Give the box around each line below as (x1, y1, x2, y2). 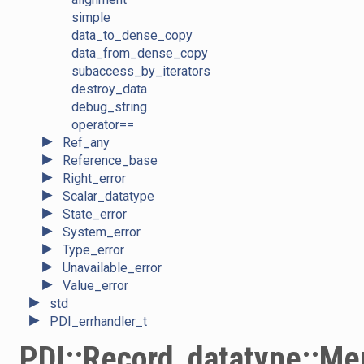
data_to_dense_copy (71, 28, 193, 44)
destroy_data (71, 81, 147, 97)
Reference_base (63, 153, 158, 169)
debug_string (71, 99, 147, 115)
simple (71, 10, 110, 26)
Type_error (63, 242, 124, 258)
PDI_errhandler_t (50, 314, 147, 330)
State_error (63, 206, 127, 223)
